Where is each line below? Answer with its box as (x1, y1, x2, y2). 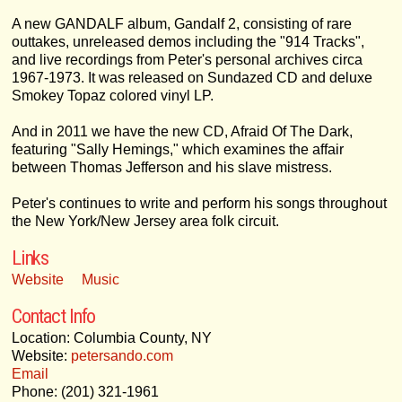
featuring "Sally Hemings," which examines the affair (11, 141, 344, 157)
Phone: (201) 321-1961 (11, 383, 159, 399)
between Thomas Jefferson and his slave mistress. (11, 159, 332, 175)
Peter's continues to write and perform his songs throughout (11, 195, 387, 211)
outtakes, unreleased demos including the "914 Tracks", (11, 33, 364, 49)
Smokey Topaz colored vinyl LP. (11, 87, 214, 103)
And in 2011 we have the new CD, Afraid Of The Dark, (11, 123, 353, 139)
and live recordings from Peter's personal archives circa (11, 51, 363, 67)
